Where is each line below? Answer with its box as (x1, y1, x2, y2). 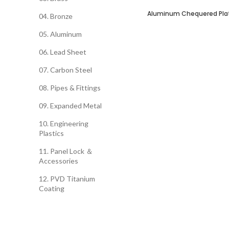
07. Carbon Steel (39, 65, 92, 74)
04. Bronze (39, 12, 73, 20)
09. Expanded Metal (39, 101, 102, 110)
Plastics (39, 129, 64, 138)
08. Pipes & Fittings (39, 83, 101, 92)
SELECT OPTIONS (162, 11, 221, 19)
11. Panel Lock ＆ (39, 147, 93, 155)
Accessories (39, 156, 78, 165)
